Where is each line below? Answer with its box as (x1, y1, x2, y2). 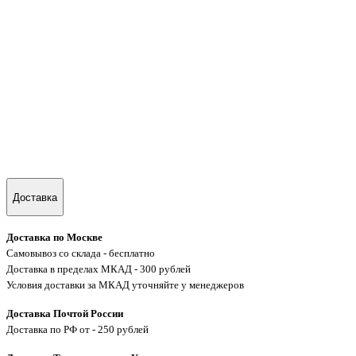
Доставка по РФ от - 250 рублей (6, 323, 149, 336)
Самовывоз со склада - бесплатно (6, 247, 155, 260)
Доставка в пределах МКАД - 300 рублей (6, 263, 191, 276)
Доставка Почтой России (6, 308, 123, 320)
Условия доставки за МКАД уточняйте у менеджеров (6, 279, 244, 292)
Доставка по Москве (6, 231, 103, 244)
